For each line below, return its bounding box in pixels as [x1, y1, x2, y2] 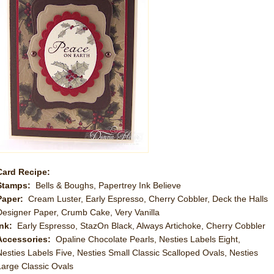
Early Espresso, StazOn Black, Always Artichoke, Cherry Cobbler [17, 221, 265, 231]
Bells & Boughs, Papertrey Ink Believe [35, 180, 181, 190]
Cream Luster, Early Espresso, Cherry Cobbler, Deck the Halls [28, 194, 268, 204]
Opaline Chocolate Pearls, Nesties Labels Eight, [56, 234, 240, 244]
